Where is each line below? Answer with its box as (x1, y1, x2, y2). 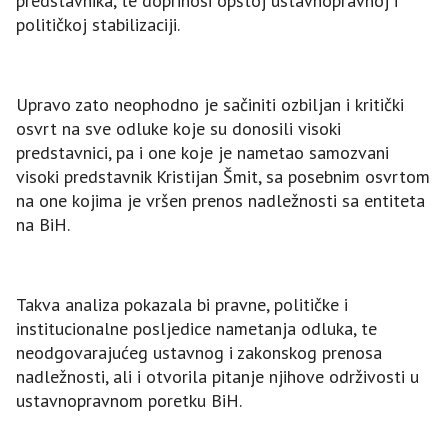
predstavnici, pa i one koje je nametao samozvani (16, 141, 389, 165)
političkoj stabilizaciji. (16, 13, 180, 37)
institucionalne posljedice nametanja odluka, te (16, 317, 377, 341)
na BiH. (16, 213, 70, 237)
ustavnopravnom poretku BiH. (16, 389, 242, 413)
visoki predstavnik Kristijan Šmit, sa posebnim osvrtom (16, 165, 430, 189)
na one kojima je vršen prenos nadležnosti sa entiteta (16, 189, 425, 213)
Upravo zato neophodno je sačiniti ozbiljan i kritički (16, 93, 404, 117)
